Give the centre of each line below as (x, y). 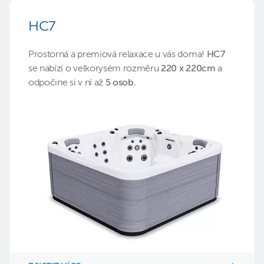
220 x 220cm (189, 69)
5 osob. (119, 83)
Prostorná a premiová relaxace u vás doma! (118, 55)
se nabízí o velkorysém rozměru (95, 69)
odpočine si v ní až (66, 83)
